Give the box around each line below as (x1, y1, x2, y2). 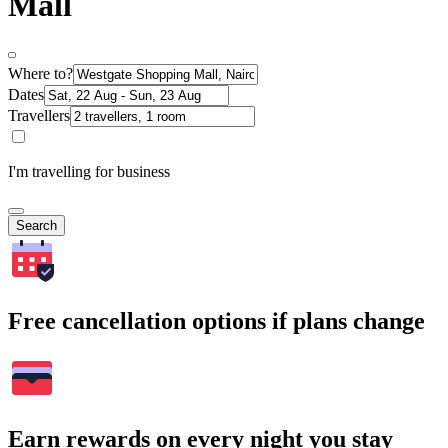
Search (16, 217, 57, 233)
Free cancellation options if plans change (8, 307, 425, 334)
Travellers (8, 106, 70, 124)
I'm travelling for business (8, 162, 170, 180)
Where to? (8, 64, 73, 82)
